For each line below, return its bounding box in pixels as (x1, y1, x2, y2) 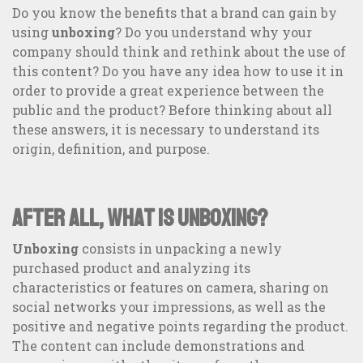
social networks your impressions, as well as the (12, 298, 326, 316)
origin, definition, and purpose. (12, 140, 210, 158)
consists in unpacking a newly (79, 240, 282, 258)
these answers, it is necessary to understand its (12, 121, 319, 139)
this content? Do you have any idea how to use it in (12, 62, 344, 80)
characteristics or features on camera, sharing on (12, 279, 329, 297)
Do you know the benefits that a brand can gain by (12, 4, 337, 22)
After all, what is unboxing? (12, 203, 271, 234)
